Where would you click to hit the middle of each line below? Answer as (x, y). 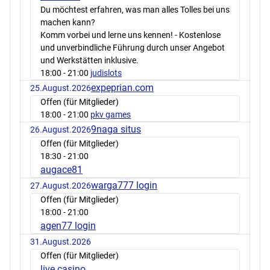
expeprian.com (122, 87)
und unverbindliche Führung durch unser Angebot (133, 47)
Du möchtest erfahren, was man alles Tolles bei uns (135, 9)
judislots (106, 73)
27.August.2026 (61, 185)
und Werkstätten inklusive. (89, 60)
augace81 (61, 169)
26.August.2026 (61, 129)
